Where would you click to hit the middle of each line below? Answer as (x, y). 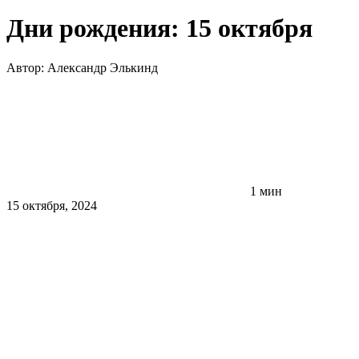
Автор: (27, 67)
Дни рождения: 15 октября (159, 28)
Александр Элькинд (103, 67)
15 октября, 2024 (52, 205)
